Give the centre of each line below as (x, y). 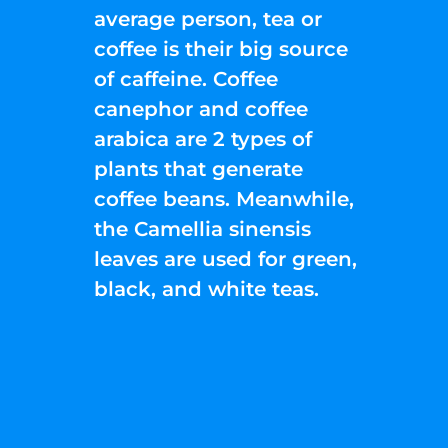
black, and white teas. (207, 288)
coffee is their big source (221, 48)
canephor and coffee (201, 108)
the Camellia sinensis (203, 228)
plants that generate (199, 168)
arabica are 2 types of (203, 138)
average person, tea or (208, 18)
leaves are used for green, (226, 258)
